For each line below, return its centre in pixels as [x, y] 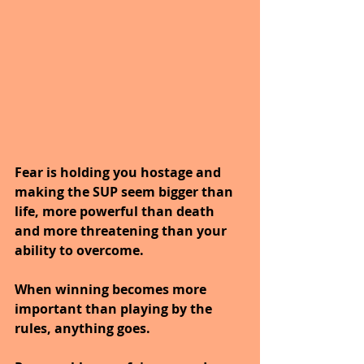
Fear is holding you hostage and [119, 173]
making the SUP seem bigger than [126, 192]
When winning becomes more [112, 290]
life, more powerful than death [116, 212]
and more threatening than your [122, 231]
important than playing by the [115, 309]
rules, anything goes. [82, 329]
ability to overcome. [79, 251]
